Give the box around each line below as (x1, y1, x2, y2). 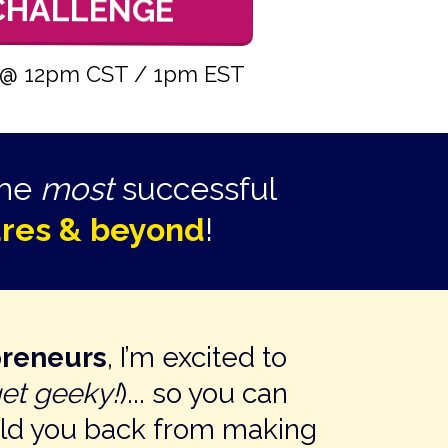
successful (121, 169, 277, 207)
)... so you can (119, 376, 288, 410)
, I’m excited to (106, 340, 287, 374)
